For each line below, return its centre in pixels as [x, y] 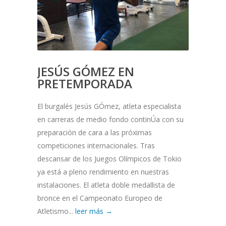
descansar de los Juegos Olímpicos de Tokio [109, 159]
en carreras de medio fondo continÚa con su [110, 120]
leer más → [94, 211]
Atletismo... [56, 211]
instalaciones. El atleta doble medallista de [106, 185]
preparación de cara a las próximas [95, 133]
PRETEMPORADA [85, 84]
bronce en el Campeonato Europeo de [100, 198]
